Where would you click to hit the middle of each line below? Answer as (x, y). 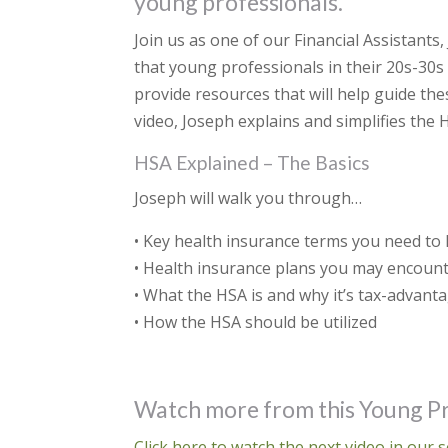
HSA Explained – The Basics (252, 163)
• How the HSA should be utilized (256, 322)
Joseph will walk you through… (248, 198)
